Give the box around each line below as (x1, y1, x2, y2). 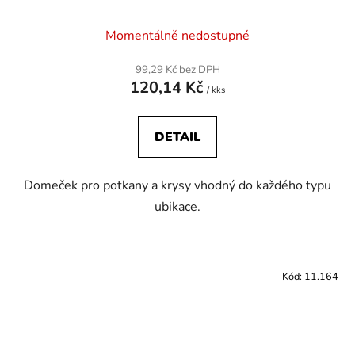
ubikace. (155, 197, 200, 216)
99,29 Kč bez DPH (135, 62, 220, 77)
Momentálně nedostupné (105, 26, 250, 44)
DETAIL (155, 128, 200, 146)
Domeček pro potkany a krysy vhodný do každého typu (24, 176, 331, 194)
